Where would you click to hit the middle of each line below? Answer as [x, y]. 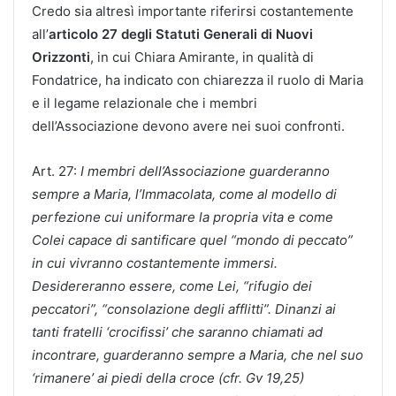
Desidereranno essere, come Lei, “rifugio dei [172, 286]
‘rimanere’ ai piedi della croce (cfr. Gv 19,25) [168, 377]
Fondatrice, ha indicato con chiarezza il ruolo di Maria [198, 80]
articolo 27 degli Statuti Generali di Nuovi [181, 34]
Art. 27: [56, 171]
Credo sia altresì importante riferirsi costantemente [193, 11]
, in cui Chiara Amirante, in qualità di [202, 57]
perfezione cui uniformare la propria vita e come [183, 217]
